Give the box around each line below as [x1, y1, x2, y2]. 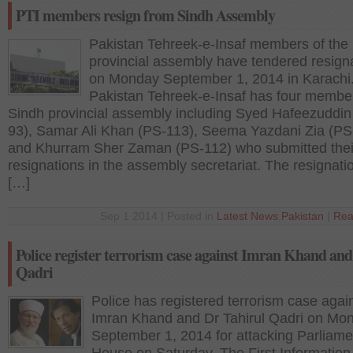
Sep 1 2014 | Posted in [100, 210, 217, 222]
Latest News [217, 210, 278, 222]
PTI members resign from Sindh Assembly [16, 4, 275, 27]
